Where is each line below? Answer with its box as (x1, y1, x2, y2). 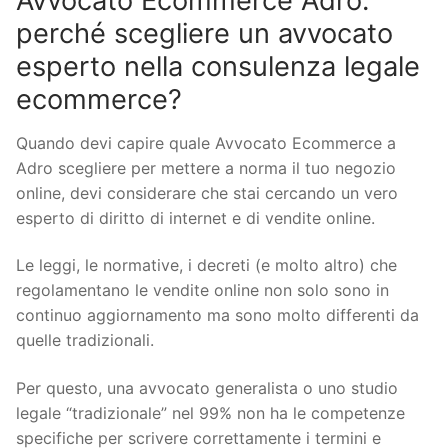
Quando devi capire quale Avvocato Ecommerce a (16, 132, 396, 153)
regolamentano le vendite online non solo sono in (16, 280, 389, 301)
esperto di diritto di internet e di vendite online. (16, 207, 375, 228)
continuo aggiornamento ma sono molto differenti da (16, 305, 419, 326)
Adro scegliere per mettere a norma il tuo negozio (16, 157, 396, 178)
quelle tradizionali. (16, 330, 154, 351)
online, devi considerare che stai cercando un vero (16, 182, 398, 203)
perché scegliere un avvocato (16, 16, 393, 50)
